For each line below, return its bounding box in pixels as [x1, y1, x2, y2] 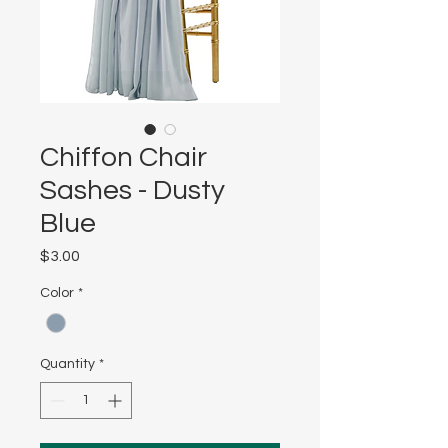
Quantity [40, 357, 95, 372]
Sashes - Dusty [40, 176, 225, 205]
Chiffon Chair [40, 143, 207, 172]
